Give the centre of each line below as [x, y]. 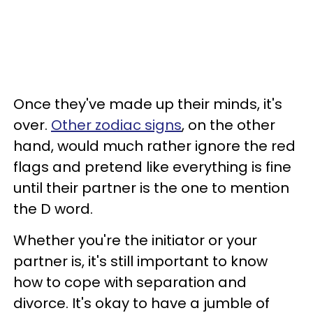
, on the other [228, 125]
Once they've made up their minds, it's [148, 104]
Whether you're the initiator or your [135, 240]
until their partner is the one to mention [151, 188]
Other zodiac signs [116, 125]
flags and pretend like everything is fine [152, 167]
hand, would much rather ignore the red [154, 146]
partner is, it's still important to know [140, 261]
